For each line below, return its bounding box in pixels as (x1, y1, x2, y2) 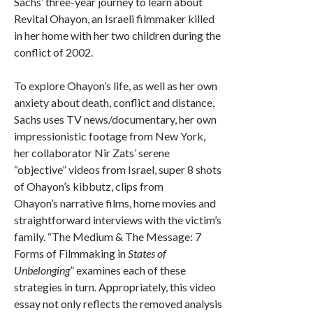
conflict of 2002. (14, 45, 93, 59)
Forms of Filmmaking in (14, 247, 128, 260)
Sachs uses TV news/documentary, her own (14, 112, 217, 126)
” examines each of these (70, 263, 186, 277)
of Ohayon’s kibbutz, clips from (14, 180, 163, 193)
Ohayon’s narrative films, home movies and (14, 196, 216, 210)
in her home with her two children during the (14, 29, 221, 42)
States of (128, 247, 166, 260)
